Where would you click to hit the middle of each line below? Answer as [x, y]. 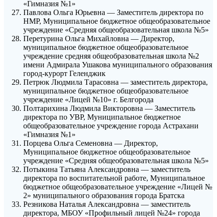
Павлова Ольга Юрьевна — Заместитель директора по [113, 13]
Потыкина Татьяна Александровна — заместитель [107, 170]
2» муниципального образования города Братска [104, 196]
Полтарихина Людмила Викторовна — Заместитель [109, 108]
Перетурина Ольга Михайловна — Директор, [99, 39]
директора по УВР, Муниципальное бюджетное [102, 117]
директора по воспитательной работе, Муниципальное [114, 178]
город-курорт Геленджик [64, 74]
